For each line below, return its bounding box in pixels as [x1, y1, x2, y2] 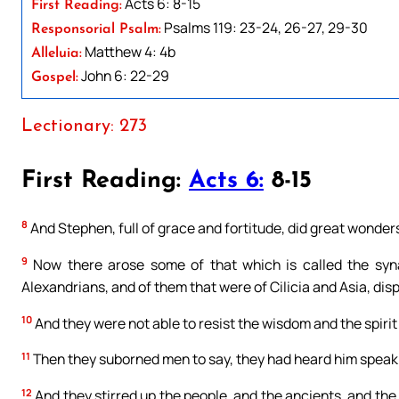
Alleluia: [31, 45, 82, 61]
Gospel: [31, 69, 78, 85]
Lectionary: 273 [21, 117, 147, 135]
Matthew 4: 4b [82, 41, 175, 61]
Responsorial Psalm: [31, 21, 161, 37]
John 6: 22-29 [78, 65, 169, 85]
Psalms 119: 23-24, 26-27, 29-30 [161, 17, 368, 37]
